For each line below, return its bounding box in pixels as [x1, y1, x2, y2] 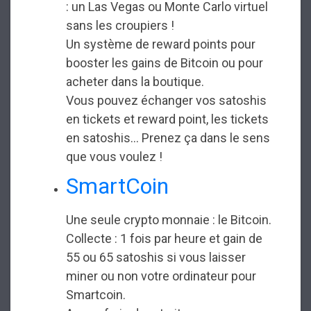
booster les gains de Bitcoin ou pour [66, 56, 263, 71]
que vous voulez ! [66, 149, 162, 165]
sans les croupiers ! [66, 18, 174, 33]
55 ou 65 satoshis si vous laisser [66, 249, 246, 264]
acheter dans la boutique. [66, 74, 204, 90]
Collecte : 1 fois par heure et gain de [66, 230, 262, 246]
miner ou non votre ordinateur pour [66, 268, 256, 283]
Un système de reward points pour [66, 37, 255, 52]
